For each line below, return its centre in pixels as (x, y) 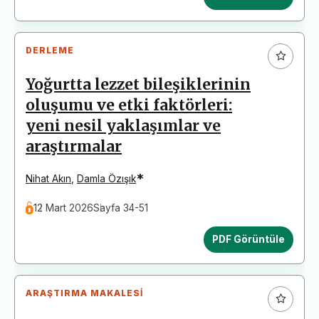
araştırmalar (74, 146)
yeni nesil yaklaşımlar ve (123, 126)
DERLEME (50, 50)
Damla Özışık (106, 178)
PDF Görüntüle (249, 239)
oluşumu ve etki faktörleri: (129, 105)
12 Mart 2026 (64, 208)
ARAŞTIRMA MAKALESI (84, 293)
